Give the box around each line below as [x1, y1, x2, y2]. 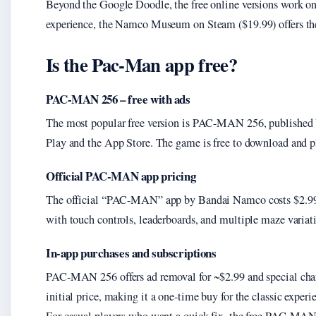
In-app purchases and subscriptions [46, 244, 217, 262]
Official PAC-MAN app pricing [46, 167, 196, 186]
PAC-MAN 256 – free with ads [46, 90, 190, 109]
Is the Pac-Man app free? [46, 51, 237, 79]
